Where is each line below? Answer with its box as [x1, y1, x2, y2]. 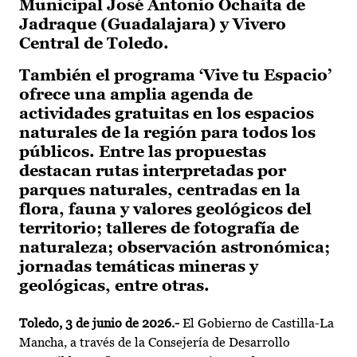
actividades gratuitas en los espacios [19, 104, 314, 123]
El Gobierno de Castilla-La [182, 316, 334, 331]
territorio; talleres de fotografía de [19, 219, 299, 237]
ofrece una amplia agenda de [19, 85, 253, 104]
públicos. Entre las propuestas [19, 143, 266, 161]
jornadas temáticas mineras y [19, 257, 258, 276]
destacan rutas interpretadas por [19, 162, 286, 180]
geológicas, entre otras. [19, 277, 210, 295]
